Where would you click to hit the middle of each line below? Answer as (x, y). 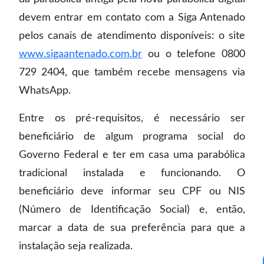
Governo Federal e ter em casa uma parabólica (132, 154)
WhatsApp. (45, 90)
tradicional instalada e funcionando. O (132, 173)
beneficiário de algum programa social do (132, 136)
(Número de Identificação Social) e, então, (132, 209)
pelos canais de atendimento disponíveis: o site (132, 35)
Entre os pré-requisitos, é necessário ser (132, 118)
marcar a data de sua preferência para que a (132, 227)
